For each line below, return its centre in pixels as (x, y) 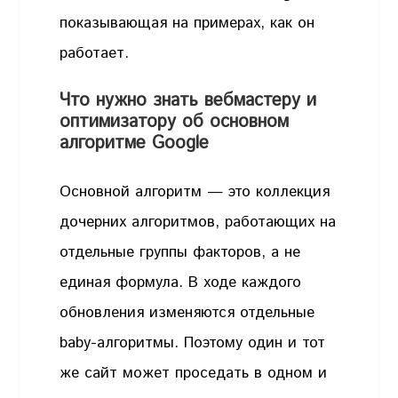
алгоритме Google (135, 144)
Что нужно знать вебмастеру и (188, 101)
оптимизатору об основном (175, 123)
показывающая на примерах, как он (187, 23)
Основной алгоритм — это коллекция (195, 192)
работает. (95, 53)
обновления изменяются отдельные (187, 313)
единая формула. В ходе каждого (181, 283)
